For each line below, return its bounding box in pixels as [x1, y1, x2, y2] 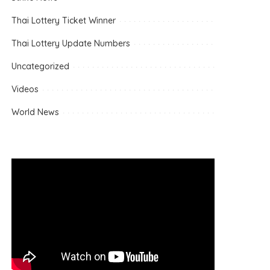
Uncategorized [11, 60, 70, 72]
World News [11, 106, 60, 118]
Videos [11, 83, 39, 95]
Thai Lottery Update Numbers [11, 37, 131, 49]
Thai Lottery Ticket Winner [11, 14, 116, 26]
